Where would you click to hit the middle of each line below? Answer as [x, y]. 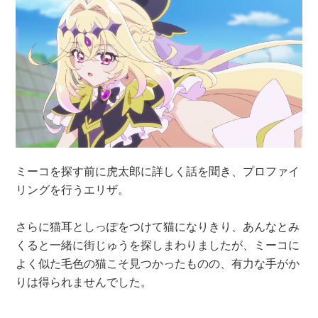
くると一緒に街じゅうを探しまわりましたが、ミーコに [158, 245]
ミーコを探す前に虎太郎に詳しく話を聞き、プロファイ [158, 171]
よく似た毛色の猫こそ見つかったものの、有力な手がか [158, 263]
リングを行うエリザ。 [73, 190]
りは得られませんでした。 [84, 282]
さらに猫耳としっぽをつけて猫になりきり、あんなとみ [158, 226]
